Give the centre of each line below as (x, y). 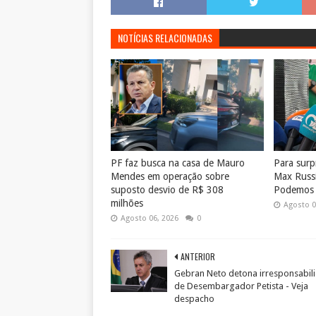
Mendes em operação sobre (170, 176)
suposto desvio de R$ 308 (167, 190)
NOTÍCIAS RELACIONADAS (165, 38)
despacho (194, 299)
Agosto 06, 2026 (150, 218)
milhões (127, 203)
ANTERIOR (198, 256)
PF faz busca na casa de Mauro (178, 163)
